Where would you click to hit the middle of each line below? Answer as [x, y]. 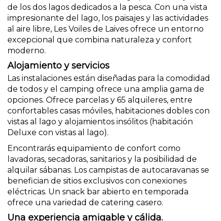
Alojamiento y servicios [58, 66]
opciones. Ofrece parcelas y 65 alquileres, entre [100, 100]
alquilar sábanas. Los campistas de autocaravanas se [108, 170]
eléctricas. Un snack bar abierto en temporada [98, 192]
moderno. [27, 51]
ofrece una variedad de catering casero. [85, 203]
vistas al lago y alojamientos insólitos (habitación [100, 122]
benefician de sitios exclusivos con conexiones [97, 181]
